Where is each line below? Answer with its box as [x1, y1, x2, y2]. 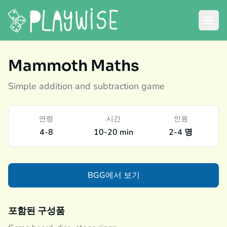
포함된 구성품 [8, 205, 65, 216]
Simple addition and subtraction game [8, 80, 165, 92]
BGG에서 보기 [87, 170, 140, 181]
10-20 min [93, 127, 133, 138]
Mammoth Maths [8, 56, 139, 75]
